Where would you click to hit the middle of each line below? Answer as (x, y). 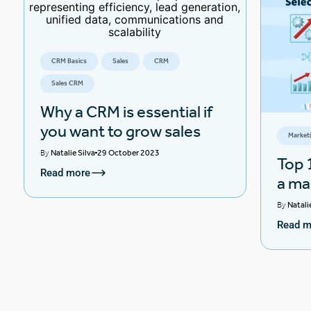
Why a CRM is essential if (126, 112)
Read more (65, 173)
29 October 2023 (128, 153)
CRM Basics (69, 61)
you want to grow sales (120, 131)
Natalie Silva (73, 153)
